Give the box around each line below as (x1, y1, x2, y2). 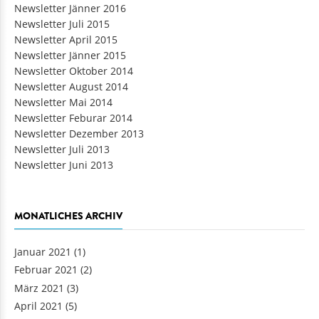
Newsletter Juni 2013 (14, 167, 113, 182)
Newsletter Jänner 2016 (14, 11, 126, 25)
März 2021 (14, 291, 64, 305)
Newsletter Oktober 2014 (14, 73, 133, 88)
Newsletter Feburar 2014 (14, 120, 132, 135)
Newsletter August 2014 (14, 89, 128, 103)
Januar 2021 (14, 254, 71, 268)
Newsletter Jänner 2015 (14, 58, 126, 72)
